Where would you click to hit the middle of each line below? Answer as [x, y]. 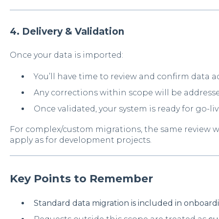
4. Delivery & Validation [67, 32]
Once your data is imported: [66, 55]
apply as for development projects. [80, 140]
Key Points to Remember [81, 179]
